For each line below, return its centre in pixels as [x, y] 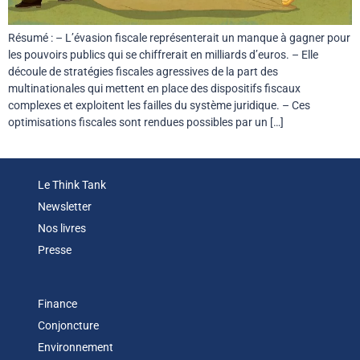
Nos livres [61, 229]
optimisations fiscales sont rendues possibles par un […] [146, 122]
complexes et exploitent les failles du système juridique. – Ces [159, 105]
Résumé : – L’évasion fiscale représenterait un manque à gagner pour [179, 37]
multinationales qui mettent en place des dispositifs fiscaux [154, 88]
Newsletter [64, 207]
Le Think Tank [72, 185]
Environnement [75, 348]
